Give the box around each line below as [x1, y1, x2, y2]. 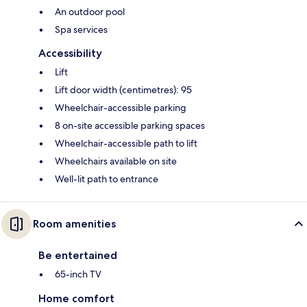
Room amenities [33, 217, 116, 230]
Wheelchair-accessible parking [55, 101, 186, 114]
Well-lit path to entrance [55, 172, 158, 185]
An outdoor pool [55, 5, 125, 18]
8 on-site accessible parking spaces [55, 119, 205, 132]
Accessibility [38, 46, 102, 60]
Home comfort [38, 291, 114, 305]
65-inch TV [55, 267, 101, 280]
